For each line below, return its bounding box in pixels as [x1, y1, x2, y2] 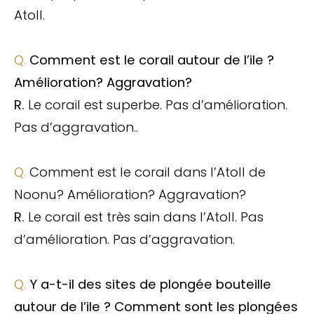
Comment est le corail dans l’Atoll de [29, 163, 266, 181]
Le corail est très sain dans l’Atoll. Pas [28, 207, 264, 226]
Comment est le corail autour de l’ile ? [29, 50, 274, 69]
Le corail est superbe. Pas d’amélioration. [28, 95, 287, 114]
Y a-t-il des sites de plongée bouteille [29, 275, 271, 293]
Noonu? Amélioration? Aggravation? [14, 185, 246, 203]
